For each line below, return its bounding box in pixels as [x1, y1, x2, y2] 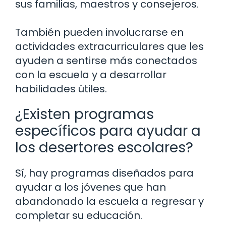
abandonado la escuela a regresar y [15, 194, 204, 209]
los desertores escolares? [15, 138, 193, 158]
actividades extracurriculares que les [15, 39, 204, 54]
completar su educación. [15, 208, 142, 223]
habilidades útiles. [15, 82, 107, 96]
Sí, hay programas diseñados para [15, 166, 194, 181]
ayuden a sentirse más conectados [15, 53, 197, 68]
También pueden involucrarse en [15, 25, 184, 40]
